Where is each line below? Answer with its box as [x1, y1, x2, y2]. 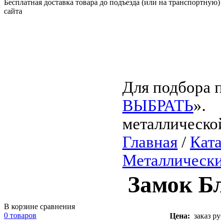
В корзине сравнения [4, 202, 75, 211]
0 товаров [4, 211, 37, 220]
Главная [122, 133, 178, 151]
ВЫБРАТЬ [122, 97, 193, 114]
